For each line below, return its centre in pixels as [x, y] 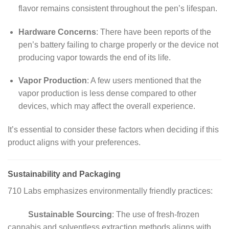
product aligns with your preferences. [74, 143]
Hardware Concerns [57, 32]
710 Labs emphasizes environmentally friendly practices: [110, 191]
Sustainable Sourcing [70, 214]
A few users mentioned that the [146, 81]
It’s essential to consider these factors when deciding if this [113, 130]
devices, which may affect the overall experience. [107, 106]
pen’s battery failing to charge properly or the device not [118, 44]
